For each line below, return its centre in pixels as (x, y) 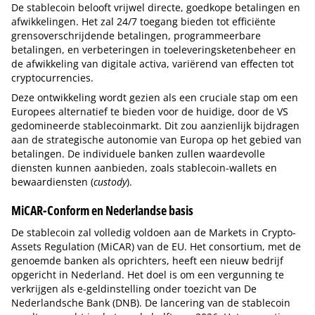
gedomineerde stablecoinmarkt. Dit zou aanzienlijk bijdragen (155, 126)
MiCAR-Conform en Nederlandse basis (102, 211)
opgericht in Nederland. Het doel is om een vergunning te (148, 275)
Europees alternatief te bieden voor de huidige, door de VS (150, 112)
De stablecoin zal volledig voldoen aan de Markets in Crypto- (154, 233)
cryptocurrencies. (52, 78)
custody (110, 182)
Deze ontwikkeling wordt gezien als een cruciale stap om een (155, 98)
